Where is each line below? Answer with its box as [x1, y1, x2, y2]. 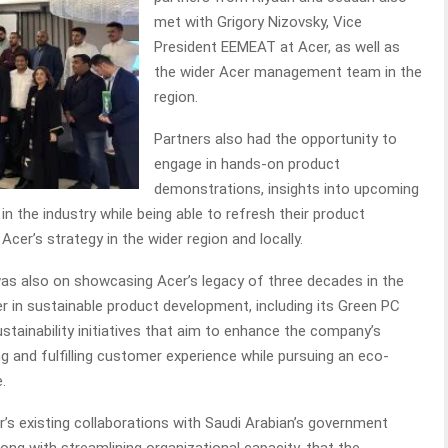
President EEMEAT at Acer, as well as [154, 38, 400, 57]
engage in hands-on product [154, 155, 340, 174]
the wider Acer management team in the [154, 63, 422, 82]
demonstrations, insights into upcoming [154, 180, 419, 199]
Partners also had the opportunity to [154, 130, 397, 149]
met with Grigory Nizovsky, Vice [154, 13, 362, 32]
